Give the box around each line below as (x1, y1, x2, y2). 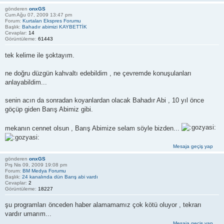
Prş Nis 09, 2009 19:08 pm (5, 161, 67, 167)
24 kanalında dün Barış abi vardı (22, 173, 98, 179)
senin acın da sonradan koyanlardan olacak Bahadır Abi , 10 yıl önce (5, 96, 204, 104)
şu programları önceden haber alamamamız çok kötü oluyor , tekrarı (5, 201, 201, 209)
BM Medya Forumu (22, 167, 66, 173)
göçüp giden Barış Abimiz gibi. (5, 105, 93, 113)
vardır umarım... (5, 210, 51, 218)
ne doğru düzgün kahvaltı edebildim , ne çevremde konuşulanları (5, 69, 191, 77)
